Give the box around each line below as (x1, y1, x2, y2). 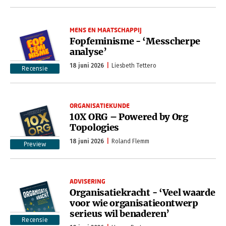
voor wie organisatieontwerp (70, 197, 198, 209)
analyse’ (70, 46, 107, 58)
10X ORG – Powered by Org (70, 111, 188, 123)
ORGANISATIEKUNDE (70, 102, 130, 109)
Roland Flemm (111, 138, 149, 145)
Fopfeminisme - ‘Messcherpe (70, 35, 201, 47)
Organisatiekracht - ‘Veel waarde (70, 187, 215, 198)
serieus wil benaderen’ (70, 208, 169, 219)
